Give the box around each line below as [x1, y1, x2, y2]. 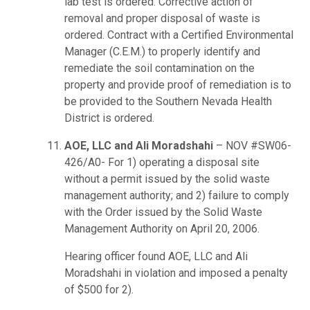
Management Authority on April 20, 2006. [64, 222, 259, 236]
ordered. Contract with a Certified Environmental [64, 28, 293, 42]
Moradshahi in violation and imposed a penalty [64, 266, 288, 280]
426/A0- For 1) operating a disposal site [64, 156, 259, 170]
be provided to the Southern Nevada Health [64, 95, 272, 109]
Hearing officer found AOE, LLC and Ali [64, 250, 248, 264]
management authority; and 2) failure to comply [64, 189, 289, 203]
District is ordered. [64, 111, 154, 125]
